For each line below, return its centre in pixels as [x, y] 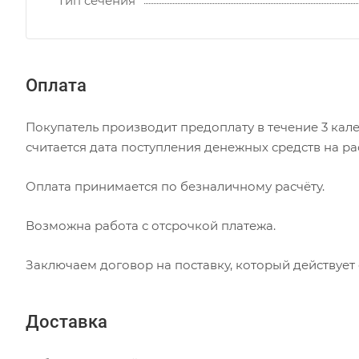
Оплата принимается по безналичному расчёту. [177, 187]
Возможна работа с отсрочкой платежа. [152, 226]
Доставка [67, 321]
